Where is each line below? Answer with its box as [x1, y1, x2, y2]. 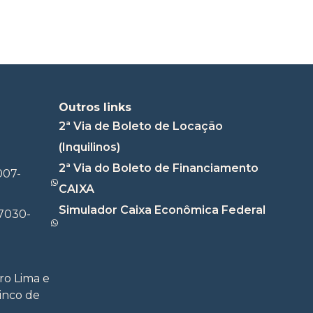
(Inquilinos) [58, 140, 120, 154]
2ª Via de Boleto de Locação [58, 119, 223, 133]
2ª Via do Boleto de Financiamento [58, 161, 259, 175]
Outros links [58, 100, 131, 114]
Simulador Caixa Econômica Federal [58, 203, 265, 217]
